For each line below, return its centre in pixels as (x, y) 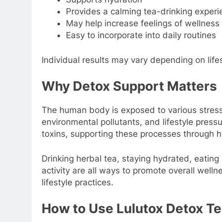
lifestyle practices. (78, 182)
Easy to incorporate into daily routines (141, 35)
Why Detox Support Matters (129, 86)
